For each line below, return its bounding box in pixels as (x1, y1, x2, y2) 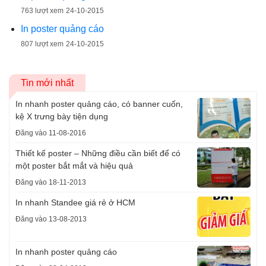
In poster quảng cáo (21, 24, 104, 34)
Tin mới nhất (21, 78, 74, 88)
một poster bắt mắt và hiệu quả (15, 161, 133, 170)
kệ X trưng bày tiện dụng (15, 112, 108, 121)
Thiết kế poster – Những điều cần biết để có (15, 148, 180, 158)
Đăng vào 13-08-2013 (15, 215, 87, 223)
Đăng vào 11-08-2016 (15, 129, 86, 137)
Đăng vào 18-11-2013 (15, 178, 86, 186)
